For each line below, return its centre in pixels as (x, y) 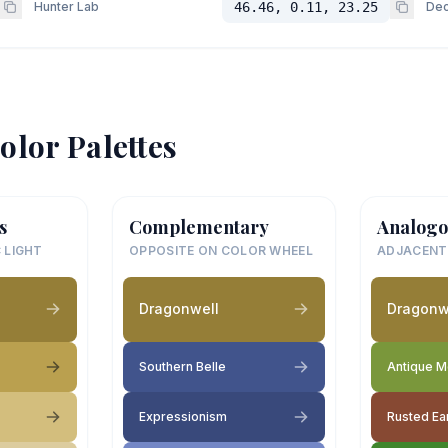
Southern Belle (182, 366)
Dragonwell (179, 308)
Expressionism (183, 416)
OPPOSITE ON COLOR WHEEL (221, 250)
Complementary (199, 226)
